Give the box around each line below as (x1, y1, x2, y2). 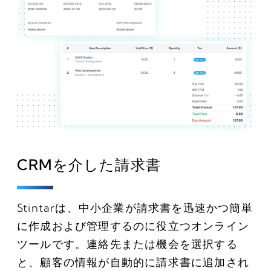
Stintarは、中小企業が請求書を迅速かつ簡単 (17, 201, 253, 215)
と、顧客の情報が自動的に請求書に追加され (17, 255, 249, 270)
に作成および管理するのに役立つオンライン (17, 219, 249, 233)
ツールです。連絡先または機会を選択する (17, 237, 238, 252)
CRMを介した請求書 (17, 155, 161, 174)
